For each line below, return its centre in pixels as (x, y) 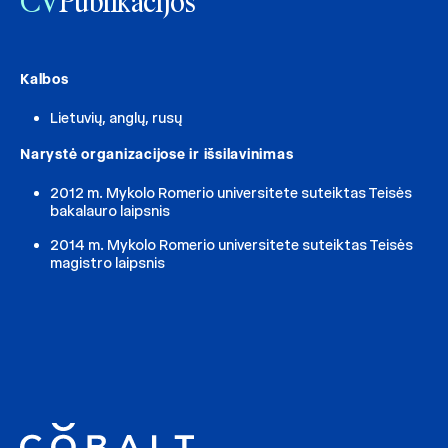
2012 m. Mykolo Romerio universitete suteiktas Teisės (231, 192)
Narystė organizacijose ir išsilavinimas (157, 153)
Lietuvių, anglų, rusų (116, 117)
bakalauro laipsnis (110, 210)
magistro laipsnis (107, 262)
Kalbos (44, 78)
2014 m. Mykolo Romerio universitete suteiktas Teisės (231, 244)
